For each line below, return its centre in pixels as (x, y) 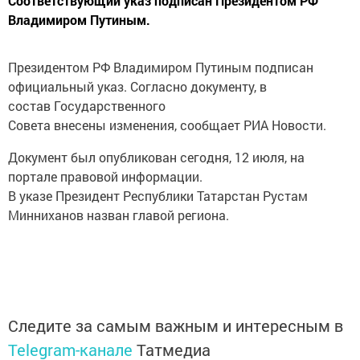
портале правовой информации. (105, 176)
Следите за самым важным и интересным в (176, 325)
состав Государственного (87, 105)
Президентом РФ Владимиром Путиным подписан (161, 67)
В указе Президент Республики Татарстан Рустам (158, 195)
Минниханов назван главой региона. (119, 215)
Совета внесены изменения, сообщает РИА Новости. (167, 125)
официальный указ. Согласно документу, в (137, 86)
